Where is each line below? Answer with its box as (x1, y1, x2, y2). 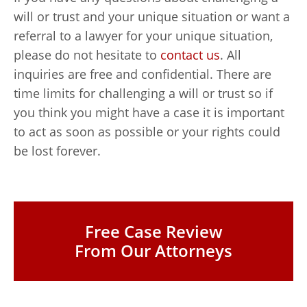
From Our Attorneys (75, 239, 232, 262)
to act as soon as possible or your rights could (14, 123, 280, 140)
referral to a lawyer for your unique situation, (14, 27, 273, 44)
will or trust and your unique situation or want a (14, 8, 290, 25)
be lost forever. (14, 143, 101, 159)
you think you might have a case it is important (14, 104, 284, 121)
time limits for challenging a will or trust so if (14, 85, 273, 101)
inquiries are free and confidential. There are (14, 66, 271, 82)
